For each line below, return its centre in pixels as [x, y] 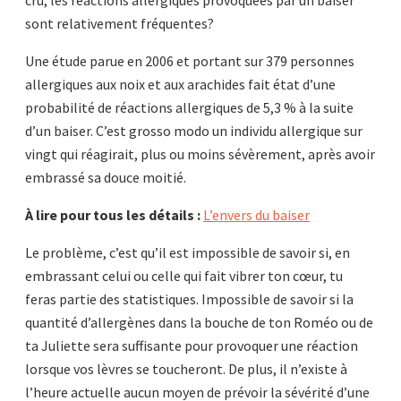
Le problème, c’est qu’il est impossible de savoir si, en [188, 252]
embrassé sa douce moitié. [106, 177]
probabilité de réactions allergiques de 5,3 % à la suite [189, 107]
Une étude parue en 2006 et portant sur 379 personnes [190, 61]
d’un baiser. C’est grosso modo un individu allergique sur [194, 131]
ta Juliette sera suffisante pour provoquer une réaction [192, 346]
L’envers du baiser [256, 215]
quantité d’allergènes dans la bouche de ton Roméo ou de [199, 322]
